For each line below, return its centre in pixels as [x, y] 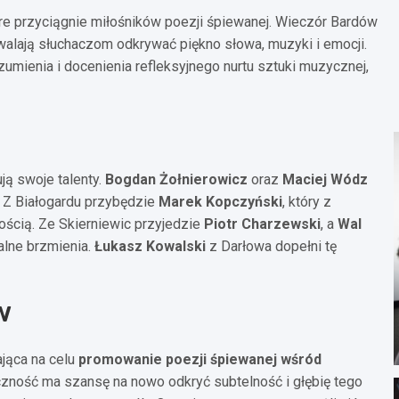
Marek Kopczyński [220, 201]
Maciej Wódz [325, 179]
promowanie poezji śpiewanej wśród [200, 359]
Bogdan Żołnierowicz [176, 179]
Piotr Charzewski [262, 224]
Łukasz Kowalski [150, 246]
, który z [307, 201]
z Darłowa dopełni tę [271, 246]
